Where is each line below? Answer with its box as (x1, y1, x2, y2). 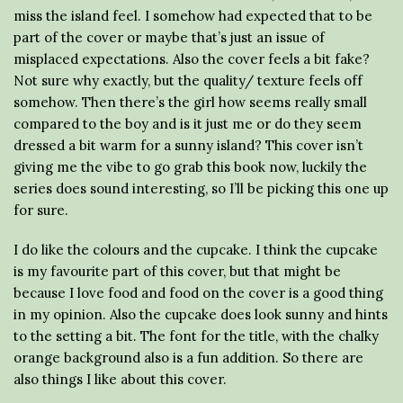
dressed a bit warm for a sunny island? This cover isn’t (13, 136, 363, 154)
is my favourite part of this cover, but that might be (13, 262, 341, 280)
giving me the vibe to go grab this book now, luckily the (13, 157, 367, 175)
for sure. (13, 201, 68, 219)
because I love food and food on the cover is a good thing (13, 283, 383, 301)
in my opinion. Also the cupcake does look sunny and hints (13, 305, 388, 323)
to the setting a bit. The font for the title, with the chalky (13, 327, 379, 345)
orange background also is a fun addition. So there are (13, 348, 363, 366)
